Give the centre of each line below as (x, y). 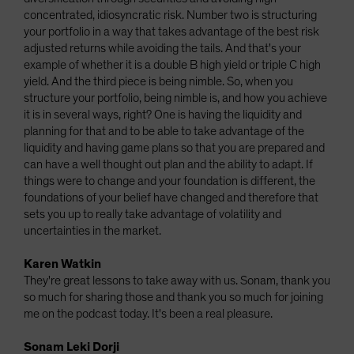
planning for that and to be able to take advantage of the (164, 131)
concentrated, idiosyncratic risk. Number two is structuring (170, 15)
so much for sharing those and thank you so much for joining (173, 297)
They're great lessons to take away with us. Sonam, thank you (177, 281)
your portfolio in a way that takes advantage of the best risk (171, 32)
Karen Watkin (62, 264)
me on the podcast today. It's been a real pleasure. (148, 314)
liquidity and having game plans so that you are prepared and (174, 148)
